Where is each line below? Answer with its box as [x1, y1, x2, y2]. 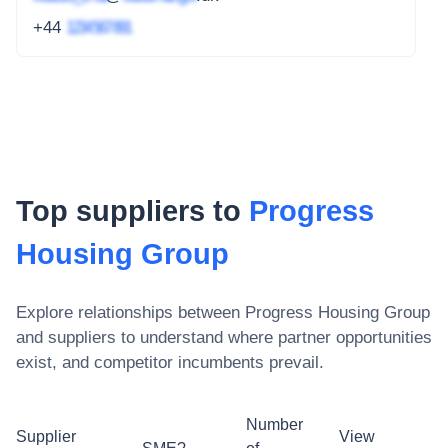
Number [246, 415, 303, 433]
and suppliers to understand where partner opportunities [16, 327, 432, 347]
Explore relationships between [16, 302, 245, 322]
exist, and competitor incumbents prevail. [16, 352, 324, 372]
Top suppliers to [16, 194, 249, 227]
